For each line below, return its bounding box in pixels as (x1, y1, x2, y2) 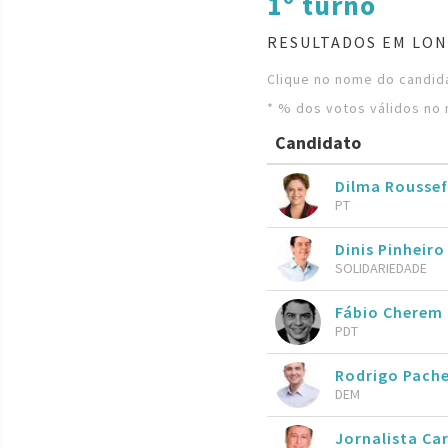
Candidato (275, 131, 361, 155)
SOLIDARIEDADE (335, 258, 427, 277)
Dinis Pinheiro (335, 238, 445, 259)
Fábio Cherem (335, 301, 443, 322)
